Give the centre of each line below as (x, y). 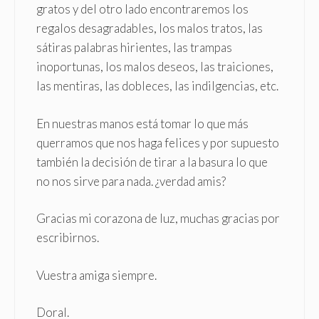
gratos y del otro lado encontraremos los (142, 9)
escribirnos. (68, 238)
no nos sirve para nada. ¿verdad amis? (131, 181)
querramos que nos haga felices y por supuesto (158, 142)
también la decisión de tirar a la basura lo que (152, 162)
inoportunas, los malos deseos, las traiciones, (155, 67)
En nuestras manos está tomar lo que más (142, 123)
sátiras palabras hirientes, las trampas (134, 48)
